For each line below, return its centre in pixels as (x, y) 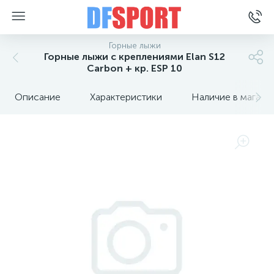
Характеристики (126, 97)
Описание (38, 97)
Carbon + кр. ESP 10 (135, 68)
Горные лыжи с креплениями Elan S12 (135, 57)
